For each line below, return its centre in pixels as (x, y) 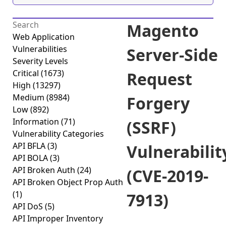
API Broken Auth (45, 170)
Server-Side (172, 55)
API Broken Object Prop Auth (68, 182)
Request (159, 79)
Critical (27, 73)
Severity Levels (40, 61)
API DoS (29, 206)
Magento (163, 31)
